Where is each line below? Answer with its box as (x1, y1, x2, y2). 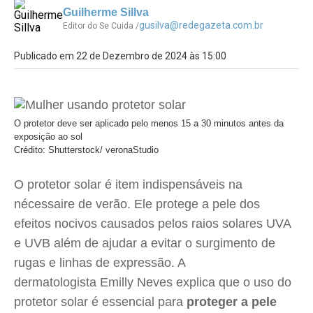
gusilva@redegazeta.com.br (139, 20, 263, 31)
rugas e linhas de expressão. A (14, 256, 185, 270)
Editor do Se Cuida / (63, 21, 139, 31)
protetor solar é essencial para (14, 295, 183, 309)
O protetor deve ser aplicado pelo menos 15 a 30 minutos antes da (14, 118, 284, 129)
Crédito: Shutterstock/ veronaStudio (14, 145, 159, 155)
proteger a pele (183, 295, 277, 309)
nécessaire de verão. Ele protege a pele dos (14, 197, 260, 211)
